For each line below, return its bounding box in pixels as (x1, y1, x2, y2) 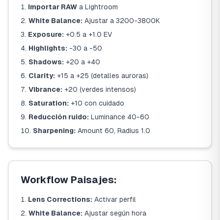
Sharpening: (33, 127, 76, 135)
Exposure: (28, 30, 64, 38)
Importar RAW (28, 3, 77, 11)
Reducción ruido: (28, 113, 89, 121)
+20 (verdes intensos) (62, 85, 136, 93)
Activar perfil (92, 195, 136, 203)
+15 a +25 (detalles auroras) (55, 72, 148, 80)
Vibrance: (28, 85, 62, 93)
